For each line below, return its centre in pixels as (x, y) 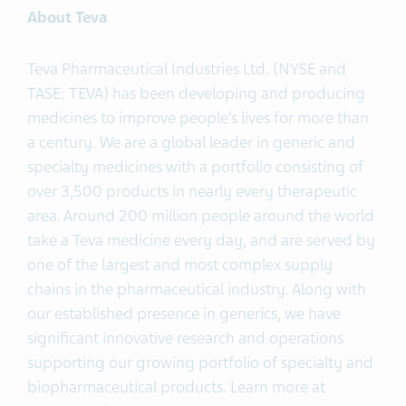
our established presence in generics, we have (184, 314)
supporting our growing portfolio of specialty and (200, 362)
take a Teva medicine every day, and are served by (201, 240)
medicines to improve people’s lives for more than (198, 118)
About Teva (67, 17)
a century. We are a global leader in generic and (191, 142)
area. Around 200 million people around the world (201, 216)
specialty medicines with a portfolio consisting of (195, 167)
